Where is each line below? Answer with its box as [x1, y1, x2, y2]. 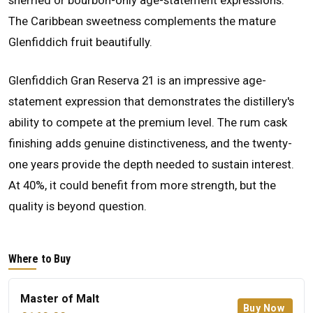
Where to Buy [8, 252, 71, 266]
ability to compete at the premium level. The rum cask [8, 115, 287, 130]
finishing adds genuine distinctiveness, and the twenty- [8, 136, 292, 151]
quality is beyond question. [8, 199, 147, 214]
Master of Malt [20, 292, 99, 306]
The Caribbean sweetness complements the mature [8, 14, 276, 29]
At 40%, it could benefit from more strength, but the [8, 178, 276, 193]
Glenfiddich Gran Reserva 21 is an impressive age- [8, 73, 266, 88]
